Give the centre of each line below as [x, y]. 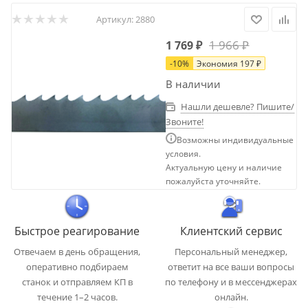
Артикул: [115, 19]
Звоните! [185, 122]
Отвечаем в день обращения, [77, 252]
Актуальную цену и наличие [224, 168]
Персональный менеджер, [231, 252]
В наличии [194, 84]
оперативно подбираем [77, 267]
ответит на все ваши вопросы [231, 267]
